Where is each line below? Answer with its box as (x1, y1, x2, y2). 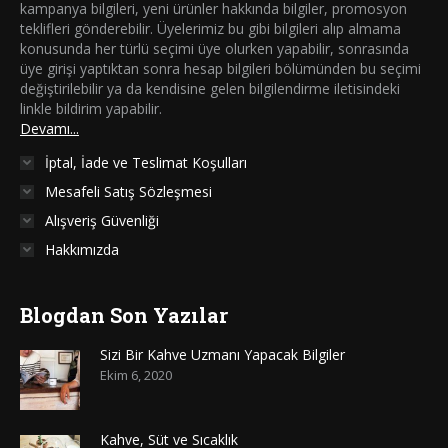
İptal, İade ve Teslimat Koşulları (45, 152, 247, 172)
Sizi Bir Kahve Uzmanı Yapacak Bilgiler (100, 344, 345, 364)
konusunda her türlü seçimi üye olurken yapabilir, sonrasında (20, 38, 409, 58)
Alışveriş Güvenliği (45, 210, 159, 230)
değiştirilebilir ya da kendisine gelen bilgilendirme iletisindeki (20, 78, 400, 98)
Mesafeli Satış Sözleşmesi (45, 181, 212, 201)
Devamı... (20, 118, 79, 138)
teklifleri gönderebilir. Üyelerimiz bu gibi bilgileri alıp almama (20, 18, 401, 38)
